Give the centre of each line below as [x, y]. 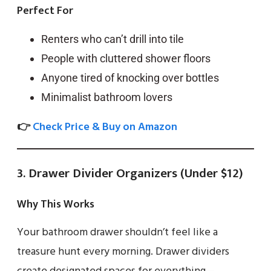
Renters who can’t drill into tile [113, 39]
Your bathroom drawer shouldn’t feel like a [117, 232]
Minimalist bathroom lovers [107, 97]
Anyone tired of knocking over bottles [130, 77]
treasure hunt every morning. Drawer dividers [123, 252]
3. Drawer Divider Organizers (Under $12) [130, 173]
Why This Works [56, 204]
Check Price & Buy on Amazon [105, 127]
